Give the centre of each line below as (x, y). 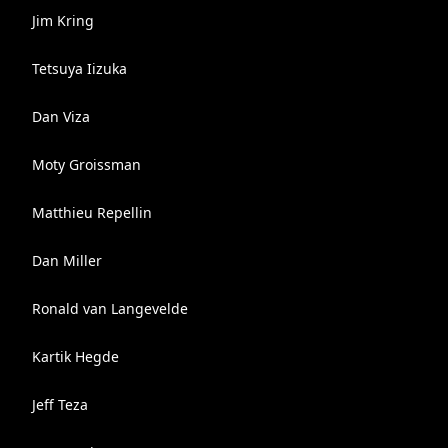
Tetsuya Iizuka (79, 68)
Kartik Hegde (75, 356)
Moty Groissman (86, 164)
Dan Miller (67, 260)
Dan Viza (61, 116)
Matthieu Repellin (92, 212)
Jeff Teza (60, 404)
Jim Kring (63, 20)
